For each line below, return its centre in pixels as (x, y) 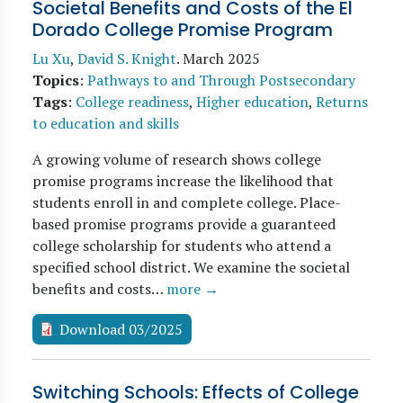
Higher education (252, 102)
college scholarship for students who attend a (182, 246)
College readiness (132, 102)
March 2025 (221, 58)
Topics (56, 80)
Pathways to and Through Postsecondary (221, 80)
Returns (342, 102)
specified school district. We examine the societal (191, 267)
